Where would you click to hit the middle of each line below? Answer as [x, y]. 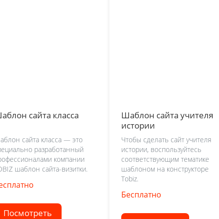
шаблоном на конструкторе [165, 169]
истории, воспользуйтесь [161, 149]
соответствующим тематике [165, 159]
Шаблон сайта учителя [167, 115]
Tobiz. [130, 178]
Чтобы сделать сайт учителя [166, 139]
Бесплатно [141, 194]
